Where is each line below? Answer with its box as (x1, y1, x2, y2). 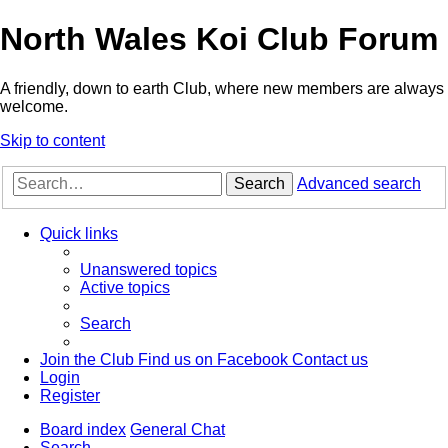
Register (40, 387, 100, 405)
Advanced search (297, 175, 421, 193)
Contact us (292, 351, 368, 369)
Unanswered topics (80, 261, 217, 279)
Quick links (40, 225, 118, 243)
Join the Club (40, 351, 134, 369)
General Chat (130, 421, 225, 439)
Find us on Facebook (138, 351, 288, 369)
